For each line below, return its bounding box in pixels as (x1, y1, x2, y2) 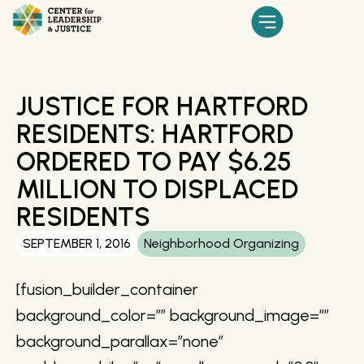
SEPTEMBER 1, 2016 (23, 235, 131, 251)
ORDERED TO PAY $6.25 (16, 145, 292, 177)
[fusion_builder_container (16, 279, 198, 299)
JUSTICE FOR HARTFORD (16, 90, 308, 122)
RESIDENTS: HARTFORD (16, 118, 293, 149)
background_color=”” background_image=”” (16, 305, 329, 325)
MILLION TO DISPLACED (16, 173, 298, 205)
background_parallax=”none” (16, 331, 223, 351)
